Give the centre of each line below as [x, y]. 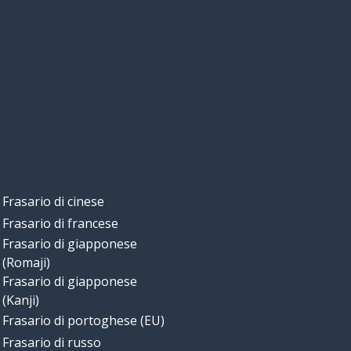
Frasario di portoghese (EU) [83, 321]
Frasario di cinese [53, 202]
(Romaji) [26, 263]
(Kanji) [20, 300]
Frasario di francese [60, 224]
